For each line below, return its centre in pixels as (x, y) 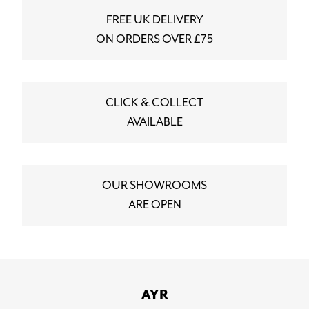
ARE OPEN (154, 205)
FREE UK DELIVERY (154, 20)
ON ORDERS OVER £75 (154, 39)
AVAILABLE (154, 122)
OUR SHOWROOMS (154, 186)
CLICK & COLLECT (154, 103)
